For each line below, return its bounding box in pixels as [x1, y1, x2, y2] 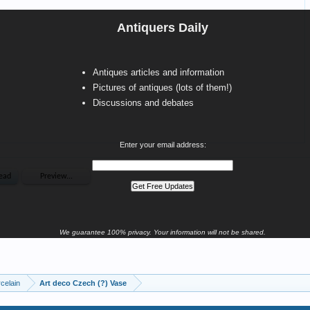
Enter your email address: [119, 140, 206, 149]
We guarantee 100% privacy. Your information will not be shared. [60, 228, 266, 236]
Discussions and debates [93, 98, 194, 108]
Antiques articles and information [93, 67, 224, 77]
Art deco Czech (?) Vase [39, 279, 127, 287]
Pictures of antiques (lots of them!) [93, 82, 232, 93]
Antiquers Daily [117, 21, 208, 35]
